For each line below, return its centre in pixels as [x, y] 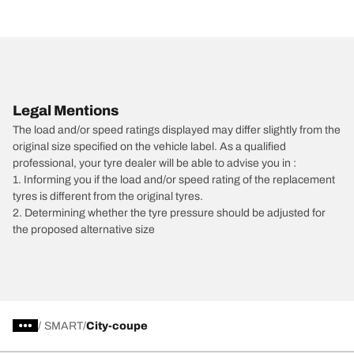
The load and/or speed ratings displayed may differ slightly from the [177, 130]
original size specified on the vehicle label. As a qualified [149, 146]
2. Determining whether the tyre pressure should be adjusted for [169, 213]
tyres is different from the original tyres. [108, 196]
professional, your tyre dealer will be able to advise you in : [154, 163]
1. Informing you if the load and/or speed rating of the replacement [174, 179]
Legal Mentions [66, 110]
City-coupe [117, 326]
